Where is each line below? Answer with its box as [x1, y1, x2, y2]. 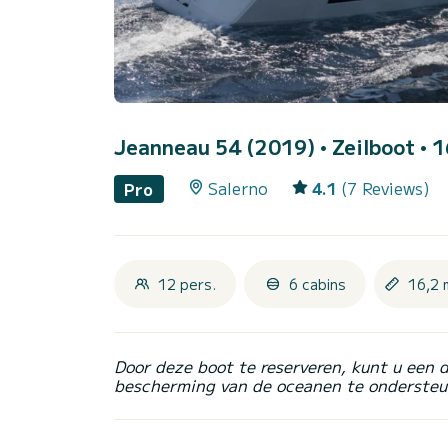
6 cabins [288, 273, 346, 294]
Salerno [207, 176, 268, 201]
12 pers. [158, 273, 216, 294]
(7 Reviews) [340, 176, 430, 201]
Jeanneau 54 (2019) [114, 132, 320, 162]
